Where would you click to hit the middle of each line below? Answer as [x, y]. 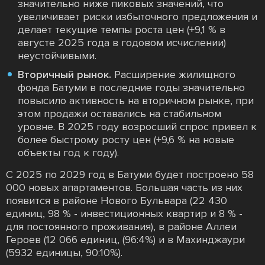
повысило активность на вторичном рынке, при [136, 100]
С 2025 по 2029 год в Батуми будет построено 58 [130, 174]
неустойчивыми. [57, 55]
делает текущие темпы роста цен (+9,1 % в [122, 29]
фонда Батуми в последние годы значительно [131, 87]
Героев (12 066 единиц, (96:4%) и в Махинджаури [125, 239]
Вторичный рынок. [64, 74]
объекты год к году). [68, 152]
